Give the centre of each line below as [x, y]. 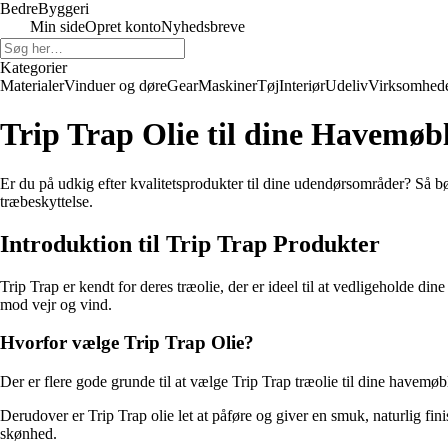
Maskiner [227, 85]
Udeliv [346, 85]
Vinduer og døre [115, 85]
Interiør [302, 85]
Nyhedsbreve [203, 26]
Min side [57, 26]
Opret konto [123, 26]
